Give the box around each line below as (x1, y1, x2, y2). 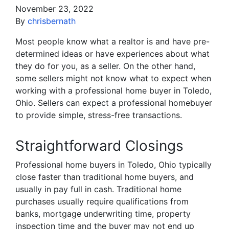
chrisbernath (28, 16, 76, 27)
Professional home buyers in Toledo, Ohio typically (15, 159, 212, 170)
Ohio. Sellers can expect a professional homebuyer (15, 98, 212, 108)
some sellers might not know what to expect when (15, 73, 211, 84)
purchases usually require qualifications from (15, 196, 189, 207)
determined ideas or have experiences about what (15, 49, 210, 59)
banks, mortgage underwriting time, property (15, 209, 191, 219)
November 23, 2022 (15, 4, 94, 14)
